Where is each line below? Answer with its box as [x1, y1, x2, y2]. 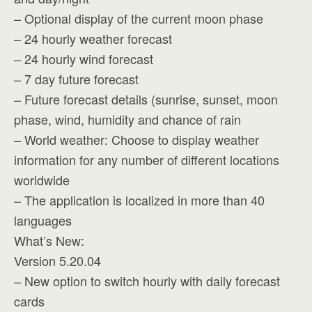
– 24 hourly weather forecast [14, 29, 172, 47]
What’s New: [14, 231, 84, 249]
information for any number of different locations [14, 150, 279, 169]
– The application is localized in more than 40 [14, 191, 265, 209]
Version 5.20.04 [14, 251, 101, 270]
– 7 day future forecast [14, 70, 139, 88]
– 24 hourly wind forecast [14, 49, 153, 68]
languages [14, 211, 72, 229]
